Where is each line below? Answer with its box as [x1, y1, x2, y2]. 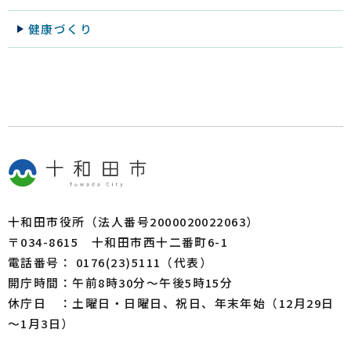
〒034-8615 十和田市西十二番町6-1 [8, 233, 229, 251]
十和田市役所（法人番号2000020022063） [8, 213, 259, 230]
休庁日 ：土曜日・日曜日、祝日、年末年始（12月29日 [8, 295, 335, 312]
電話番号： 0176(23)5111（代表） [8, 254, 213, 271]
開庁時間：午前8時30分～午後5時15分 [8, 274, 233, 291]
